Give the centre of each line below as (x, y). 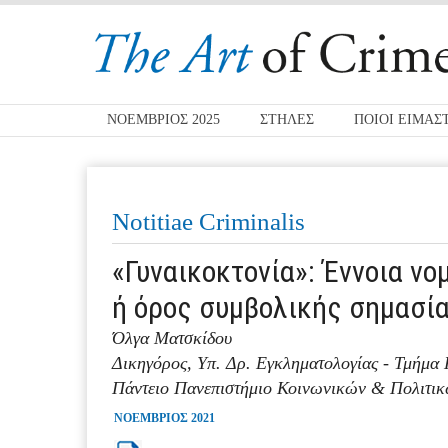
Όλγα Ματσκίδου (172, 338)
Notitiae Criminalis (208, 221)
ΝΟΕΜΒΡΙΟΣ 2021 (164, 418)
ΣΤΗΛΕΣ (287, 119)
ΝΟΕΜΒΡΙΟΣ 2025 (163, 119)
